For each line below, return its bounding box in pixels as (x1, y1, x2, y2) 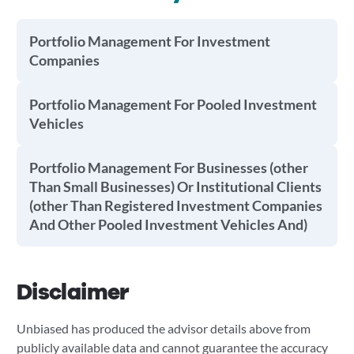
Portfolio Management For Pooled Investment (28, 96, 317, 113)
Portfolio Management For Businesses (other (28, 159, 308, 176)
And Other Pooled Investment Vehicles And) (28, 216, 307, 233)
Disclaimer (16, 277, 129, 307)
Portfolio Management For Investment (28, 32, 270, 50)
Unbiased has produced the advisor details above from (16, 321, 311, 336)
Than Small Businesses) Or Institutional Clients (28, 178, 322, 195)
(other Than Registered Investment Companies (28, 197, 322, 214)
